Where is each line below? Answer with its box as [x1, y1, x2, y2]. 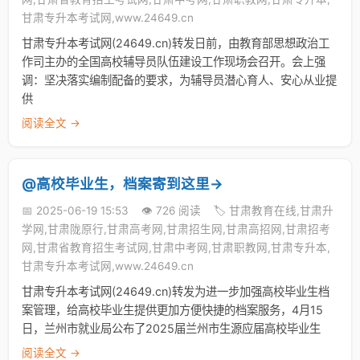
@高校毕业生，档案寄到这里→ [22, 175, 223, 192]
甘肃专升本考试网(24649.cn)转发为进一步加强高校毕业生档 [22, 284, 329, 298]
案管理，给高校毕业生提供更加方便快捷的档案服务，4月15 [22, 303, 323, 317]
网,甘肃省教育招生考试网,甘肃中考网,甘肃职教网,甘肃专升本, [22, 241, 330, 254]
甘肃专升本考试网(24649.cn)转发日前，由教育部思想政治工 [22, 36, 329, 50]
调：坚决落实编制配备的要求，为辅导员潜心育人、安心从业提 [22, 73, 337, 87]
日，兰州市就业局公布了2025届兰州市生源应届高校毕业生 [22, 321, 321, 335]
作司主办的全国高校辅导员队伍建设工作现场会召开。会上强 [22, 55, 325, 68]
